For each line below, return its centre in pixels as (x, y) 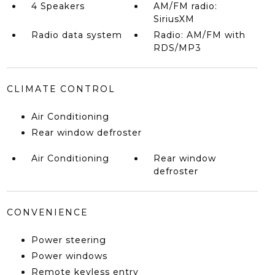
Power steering (68, 240)
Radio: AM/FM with (200, 35)
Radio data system (76, 35)
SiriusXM (174, 19)
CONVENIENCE (47, 212)
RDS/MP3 (178, 48)
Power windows (69, 256)
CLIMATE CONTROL (61, 89)
